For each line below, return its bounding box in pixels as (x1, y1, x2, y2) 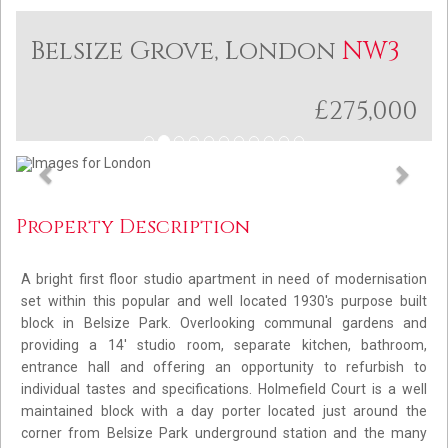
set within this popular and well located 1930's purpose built (21, 292, 427, 309)
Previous (46, 156, 125, 181)
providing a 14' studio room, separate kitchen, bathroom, (21, 336, 427, 353)
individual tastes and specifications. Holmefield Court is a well (21, 380, 427, 397)
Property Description (16, 213, 250, 240)
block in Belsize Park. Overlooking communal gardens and (21, 314, 427, 331)
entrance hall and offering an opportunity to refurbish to (21, 358, 427, 375)
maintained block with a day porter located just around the (21, 402, 427, 419)
